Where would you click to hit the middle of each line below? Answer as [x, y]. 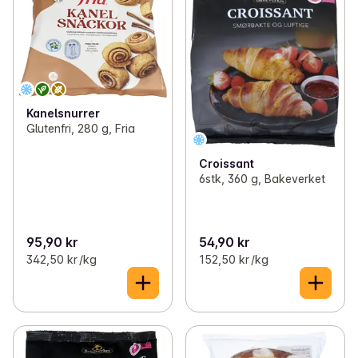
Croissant [227, 163]
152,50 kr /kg [234, 260]
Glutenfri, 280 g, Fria [81, 129]
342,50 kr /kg [62, 260]
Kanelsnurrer [63, 113]
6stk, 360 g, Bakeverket [262, 178]
